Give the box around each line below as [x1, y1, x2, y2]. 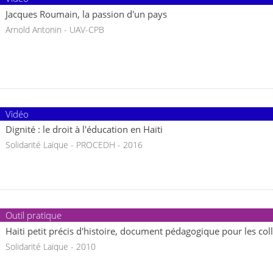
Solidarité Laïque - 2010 [5, 240, 96, 252]
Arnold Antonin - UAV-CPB [5, 23, 104, 35]
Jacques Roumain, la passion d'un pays [5, 7, 167, 20]
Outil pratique [5, 209, 62, 221]
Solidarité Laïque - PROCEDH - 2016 [5, 139, 143, 151]
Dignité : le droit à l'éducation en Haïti [5, 123, 163, 136]
